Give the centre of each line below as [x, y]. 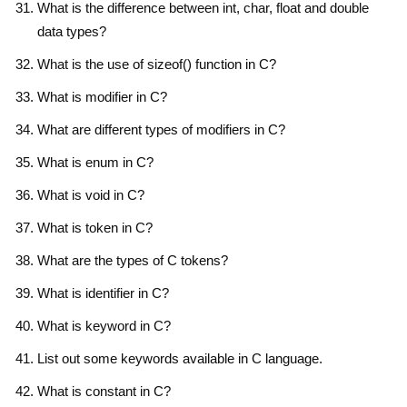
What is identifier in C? [103, 293]
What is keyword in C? [104, 325]
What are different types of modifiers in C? [161, 129]
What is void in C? [91, 194]
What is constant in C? [104, 391]
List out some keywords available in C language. [180, 358]
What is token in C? [95, 227]
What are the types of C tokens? [133, 260]
